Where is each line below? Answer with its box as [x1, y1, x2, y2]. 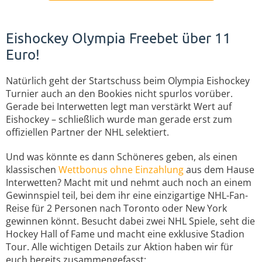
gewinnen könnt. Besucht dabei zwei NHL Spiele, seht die [6, 215, 255, 227]
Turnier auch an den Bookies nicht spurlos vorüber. [6, 87, 233, 100]
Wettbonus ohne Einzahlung [58, 163, 184, 176]
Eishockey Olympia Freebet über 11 [6, 29, 231, 46]
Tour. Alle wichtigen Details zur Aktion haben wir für [6, 240, 233, 253]
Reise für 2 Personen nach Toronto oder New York [6, 202, 227, 215]
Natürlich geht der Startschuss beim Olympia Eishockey [6, 74, 250, 87]
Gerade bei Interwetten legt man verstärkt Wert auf [6, 100, 232, 113]
